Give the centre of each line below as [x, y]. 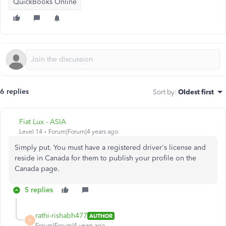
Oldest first [196, 92]
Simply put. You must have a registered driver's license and [110, 148]
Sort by [164, 92]
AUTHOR [101, 216]
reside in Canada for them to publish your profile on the [105, 158]
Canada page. [37, 169]
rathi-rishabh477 [61, 216]
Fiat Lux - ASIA [43, 122]
